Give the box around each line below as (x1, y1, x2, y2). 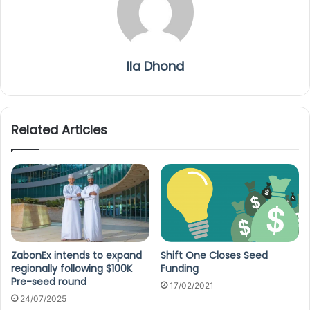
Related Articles (11, 121, 107, 139)
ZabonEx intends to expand (11, 248, 142, 263)
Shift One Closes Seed (161, 248, 268, 263)
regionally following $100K (11, 262, 132, 276)
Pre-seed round (11, 275, 86, 289)
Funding (161, 262, 199, 276)
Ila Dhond (126, 57, 184, 75)
